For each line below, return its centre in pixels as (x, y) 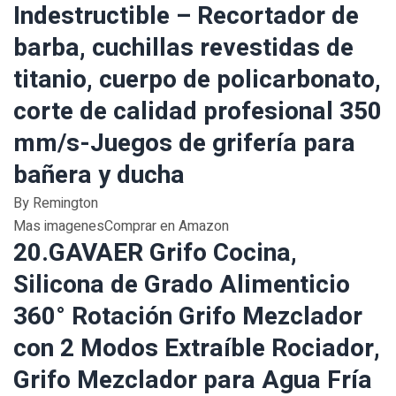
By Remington (56, 203)
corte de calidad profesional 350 (198, 112)
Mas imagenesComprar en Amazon (121, 226)
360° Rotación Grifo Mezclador (188, 317)
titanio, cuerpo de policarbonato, (197, 80)
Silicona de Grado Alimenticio (182, 285)
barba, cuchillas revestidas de (183, 48)
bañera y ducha (99, 175)
